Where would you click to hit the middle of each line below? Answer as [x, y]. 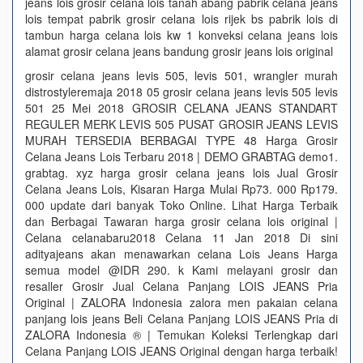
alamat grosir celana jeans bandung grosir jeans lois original [179, 51]
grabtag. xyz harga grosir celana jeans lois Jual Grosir [181, 173]
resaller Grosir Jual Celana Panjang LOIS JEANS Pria [181, 286]
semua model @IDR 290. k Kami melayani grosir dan [181, 270]
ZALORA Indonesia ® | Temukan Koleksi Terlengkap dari [181, 335]
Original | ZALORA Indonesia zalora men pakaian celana [181, 302]
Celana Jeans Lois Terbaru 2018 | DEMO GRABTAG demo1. [181, 156]
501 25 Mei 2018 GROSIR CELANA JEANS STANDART [181, 108]
